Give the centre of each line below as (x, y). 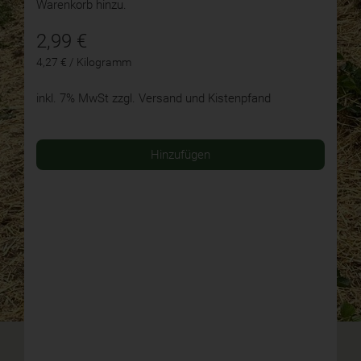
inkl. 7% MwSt (73, 99)
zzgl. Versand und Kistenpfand (191, 99)
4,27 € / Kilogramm (84, 62)
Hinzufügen (180, 155)
